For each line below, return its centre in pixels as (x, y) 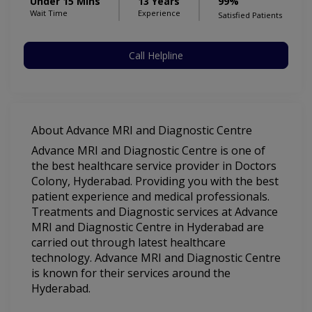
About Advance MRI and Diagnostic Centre (142, 131)
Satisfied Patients (250, 15)
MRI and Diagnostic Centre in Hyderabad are (148, 227)
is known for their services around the (131, 273)
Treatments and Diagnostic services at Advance (155, 212)
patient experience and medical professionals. (150, 197)
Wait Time (49, 13)
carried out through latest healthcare (128, 243)
